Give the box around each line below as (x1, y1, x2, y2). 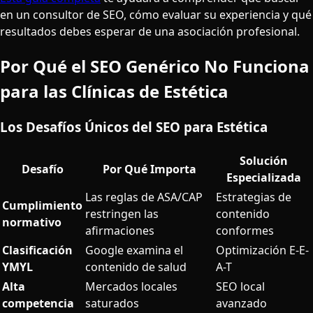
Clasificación (2, 242, 73, 259)
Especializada (226, 170, 301, 186)
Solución (239, 153, 288, 169)
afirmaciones (85, 223, 154, 239)
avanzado (216, 296, 267, 312)
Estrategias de (216, 189, 291, 205)
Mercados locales (85, 279, 177, 295)
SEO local (216, 279, 265, 295)
